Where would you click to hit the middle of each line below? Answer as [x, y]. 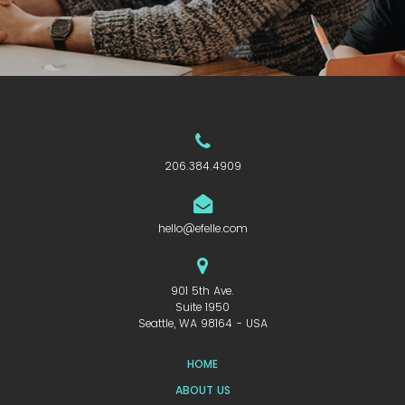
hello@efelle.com [202, 229]
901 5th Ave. [202, 291]
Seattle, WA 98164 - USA [202, 324]
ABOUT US [202, 391]
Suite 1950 [202, 307]
